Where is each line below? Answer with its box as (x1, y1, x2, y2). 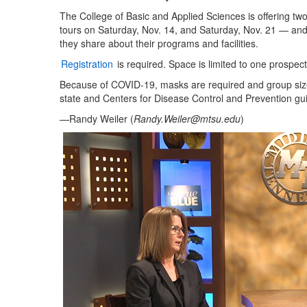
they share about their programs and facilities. (60, 36, 258, 51)
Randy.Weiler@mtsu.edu (134, 112, 241, 126)
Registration (61, 57, 113, 71)
